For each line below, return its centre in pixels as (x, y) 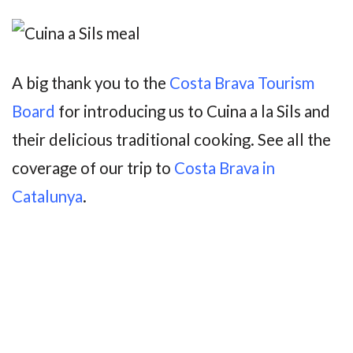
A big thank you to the (91, 82)
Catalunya (47, 196)
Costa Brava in (225, 167)
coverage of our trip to (93, 167)
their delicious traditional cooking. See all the (171, 139)
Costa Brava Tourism (242, 82)
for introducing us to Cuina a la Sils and (193, 111)
